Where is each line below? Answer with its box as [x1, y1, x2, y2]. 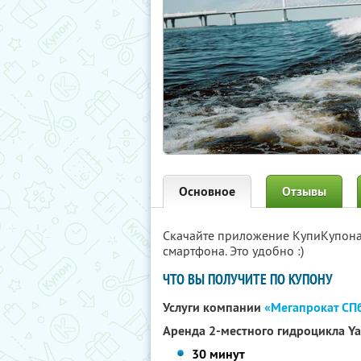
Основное [179, 183, 235, 200]
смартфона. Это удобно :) [163, 243, 304, 259]
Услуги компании [163, 299, 264, 316]
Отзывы [282, 183, 326, 200]
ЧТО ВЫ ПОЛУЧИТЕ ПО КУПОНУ [163, 270, 333, 288]
